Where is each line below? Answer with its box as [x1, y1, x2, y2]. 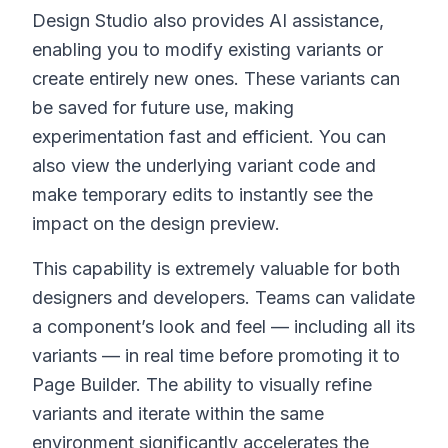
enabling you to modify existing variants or [32, 39, 383, 60]
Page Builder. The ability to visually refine [32, 374, 372, 395]
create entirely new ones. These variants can [32, 68, 400, 89]
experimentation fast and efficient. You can [32, 126, 386, 147]
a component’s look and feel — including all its [32, 316, 415, 337]
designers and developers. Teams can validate [32, 287, 415, 308]
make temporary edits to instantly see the [32, 184, 373, 205]
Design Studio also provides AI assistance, [32, 10, 384, 31]
